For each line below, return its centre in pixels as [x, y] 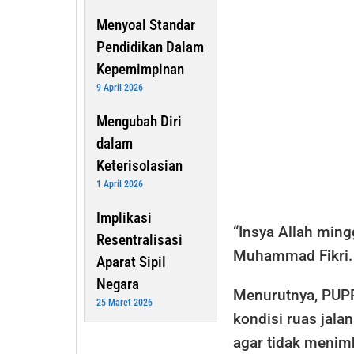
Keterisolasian [139, 165]
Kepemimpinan [140, 69]
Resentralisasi [139, 239]
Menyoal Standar [146, 24]
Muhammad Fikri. [292, 255]
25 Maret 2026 [124, 302]
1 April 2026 [120, 184]
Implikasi [124, 217]
